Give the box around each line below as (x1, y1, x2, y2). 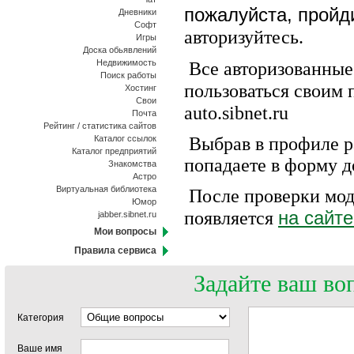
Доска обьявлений (83, 45, 156, 55)
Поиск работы (100, 70, 156, 80)
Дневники (119, 7, 156, 17)
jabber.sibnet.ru (98, 209, 156, 219)
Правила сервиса (74, 245, 156, 256)
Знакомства (108, 159, 156, 168)
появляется (184, 208, 278, 228)
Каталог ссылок (94, 134, 156, 143)
